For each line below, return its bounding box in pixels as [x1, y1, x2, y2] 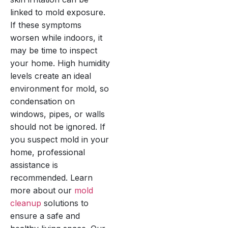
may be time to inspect [10, 45, 97, 55]
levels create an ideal [10, 70, 91, 81]
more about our [10, 185, 74, 195]
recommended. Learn [10, 172, 93, 183]
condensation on [10, 96, 75, 106]
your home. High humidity [10, 58, 110, 68]
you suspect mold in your [10, 134, 109, 145]
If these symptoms [10, 19, 81, 30]
